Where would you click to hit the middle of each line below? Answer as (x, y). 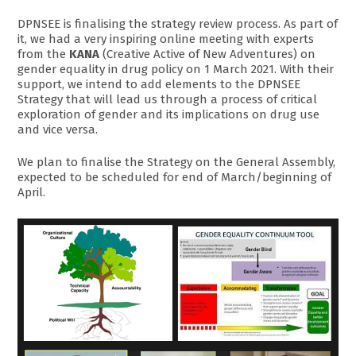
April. (32, 193)
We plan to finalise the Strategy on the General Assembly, (177, 163)
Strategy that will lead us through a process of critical (168, 99)
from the (44, 54)
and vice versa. (58, 129)
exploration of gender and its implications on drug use (169, 114)
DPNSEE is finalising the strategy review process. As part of (178, 23)
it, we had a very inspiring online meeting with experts (166, 39)
